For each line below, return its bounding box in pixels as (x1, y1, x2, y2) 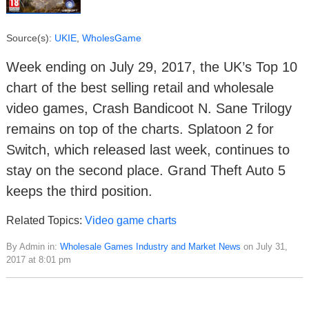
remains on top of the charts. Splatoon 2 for (6, 121, 274, 137)
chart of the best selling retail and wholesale (6, 80, 274, 96)
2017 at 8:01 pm (6, 255, 71, 266)
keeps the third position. (6, 183, 152, 199)
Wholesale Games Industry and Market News (60, 241, 241, 252)
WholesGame (82, 32, 141, 44)
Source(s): (6, 32, 54, 44)
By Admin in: (6, 241, 60, 252)
